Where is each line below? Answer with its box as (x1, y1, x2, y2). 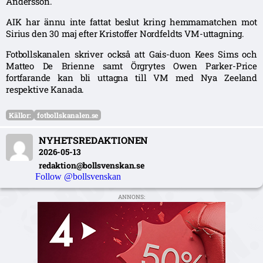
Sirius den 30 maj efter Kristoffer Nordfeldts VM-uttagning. (6, 27, 245, 39)
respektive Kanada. (6, 83, 85, 95)
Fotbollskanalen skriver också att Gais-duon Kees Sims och (6, 48, 257, 60)
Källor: (9, 110, 31, 120)
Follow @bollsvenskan (35, 171, 121, 181)
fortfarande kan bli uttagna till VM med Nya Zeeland (6, 71, 257, 83)
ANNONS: (118, 193, 145, 201)
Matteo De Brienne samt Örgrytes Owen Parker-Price (6, 59, 257, 72)
